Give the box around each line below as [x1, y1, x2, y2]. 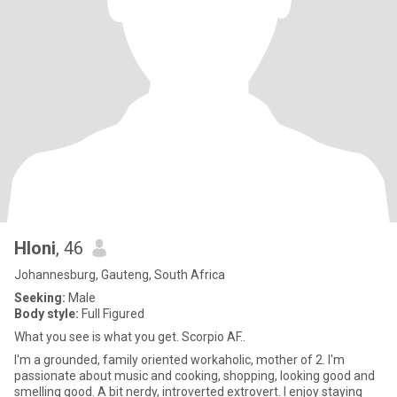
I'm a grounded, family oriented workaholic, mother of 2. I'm [14, 353, 345, 367]
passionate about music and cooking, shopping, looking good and [14, 369, 375, 383]
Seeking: [14, 291, 66, 305]
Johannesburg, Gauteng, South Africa [14, 268, 225, 282]
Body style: [14, 307, 79, 321]
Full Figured [79, 307, 144, 321]
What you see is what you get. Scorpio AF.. [14, 330, 245, 344]
